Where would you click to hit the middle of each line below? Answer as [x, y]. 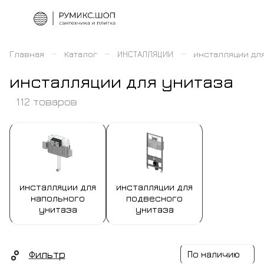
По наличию [214, 254]
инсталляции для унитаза [121, 81]
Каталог [81, 54]
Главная [27, 54]
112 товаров [47, 102]
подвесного [154, 198]
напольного [58, 198]
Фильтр [47, 254]
